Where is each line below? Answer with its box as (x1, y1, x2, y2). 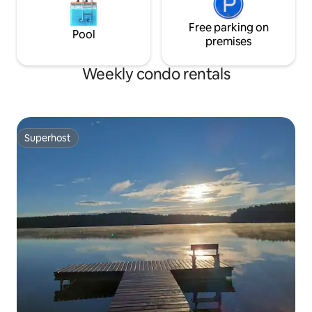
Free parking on (188, 19, 269, 35)
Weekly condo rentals (81, 63, 231, 84)
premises (205, 33, 251, 49)
